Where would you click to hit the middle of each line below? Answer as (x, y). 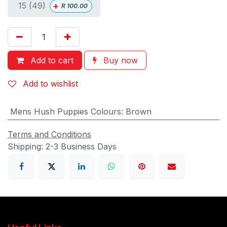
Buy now (119, 61)
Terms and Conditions (49, 135)
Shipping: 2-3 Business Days (62, 147)
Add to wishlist (50, 84)
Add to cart (51, 61)
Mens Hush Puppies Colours (65, 112)
